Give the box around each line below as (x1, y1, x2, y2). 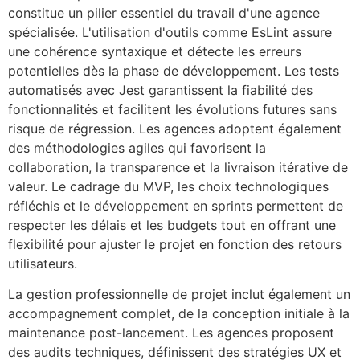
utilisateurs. (8, 255, 77, 272)
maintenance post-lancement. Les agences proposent (8, 325, 334, 342)
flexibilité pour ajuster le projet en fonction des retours (8, 235, 342, 252)
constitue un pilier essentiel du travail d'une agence (8, 4, 320, 21)
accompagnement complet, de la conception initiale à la (8, 305, 350, 322)
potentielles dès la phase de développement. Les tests (8, 62, 339, 79)
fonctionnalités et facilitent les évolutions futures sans (8, 100, 337, 117)
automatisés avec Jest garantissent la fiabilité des (8, 81, 313, 98)
